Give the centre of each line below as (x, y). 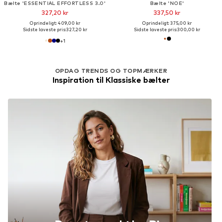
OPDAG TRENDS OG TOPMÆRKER (111, 70)
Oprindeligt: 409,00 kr (55, 23)
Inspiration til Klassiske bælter (111, 80)
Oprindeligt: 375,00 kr (167, 23)
